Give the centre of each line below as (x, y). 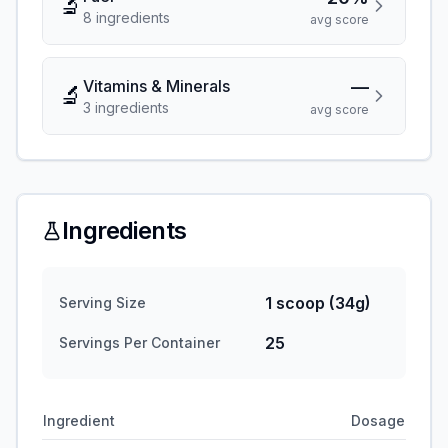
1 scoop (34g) (318, 303)
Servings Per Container (139, 342)
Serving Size (102, 302)
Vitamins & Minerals (156, 86)
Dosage (378, 420)
